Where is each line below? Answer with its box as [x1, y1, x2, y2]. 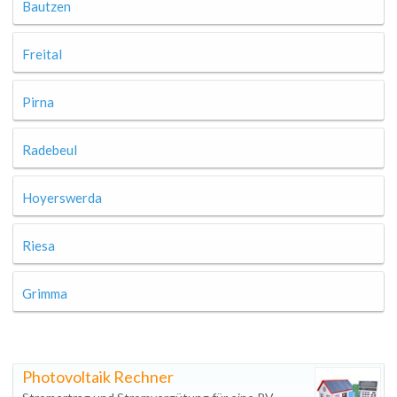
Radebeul [22, 142, 77, 158]
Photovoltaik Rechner [22, 367, 174, 386]
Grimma [22, 285, 67, 301]
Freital [22, 46, 62, 62]
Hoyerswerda [22, 190, 102, 206]
